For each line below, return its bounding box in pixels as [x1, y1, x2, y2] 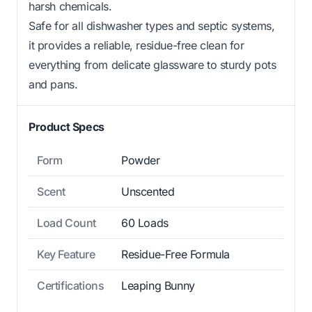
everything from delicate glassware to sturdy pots [29, 58, 276, 72]
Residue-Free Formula [121, 247, 230, 262]
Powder [121, 153, 160, 168]
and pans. [29, 77, 78, 92]
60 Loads [121, 216, 169, 231]
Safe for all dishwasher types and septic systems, [29, 19, 275, 33]
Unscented [121, 185, 175, 199]
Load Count [37, 216, 96, 231]
